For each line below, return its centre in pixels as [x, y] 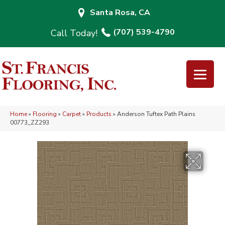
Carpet [72, 114]
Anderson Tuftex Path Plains [156, 114]
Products [99, 114]
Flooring [45, 114]
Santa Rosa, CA [120, 13]
